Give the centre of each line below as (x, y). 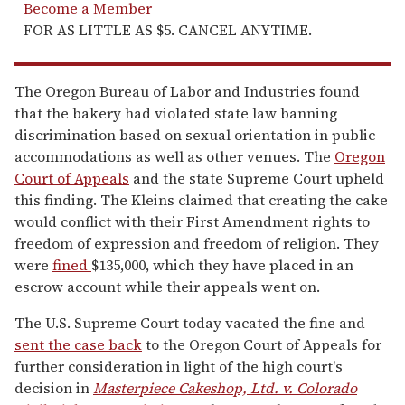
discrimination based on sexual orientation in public (195, 134)
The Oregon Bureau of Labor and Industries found (187, 91)
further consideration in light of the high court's (179, 366)
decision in (54, 387)
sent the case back (78, 344)
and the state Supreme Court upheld (257, 178)
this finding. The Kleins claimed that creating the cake (201, 199)
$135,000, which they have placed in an (222, 264)
